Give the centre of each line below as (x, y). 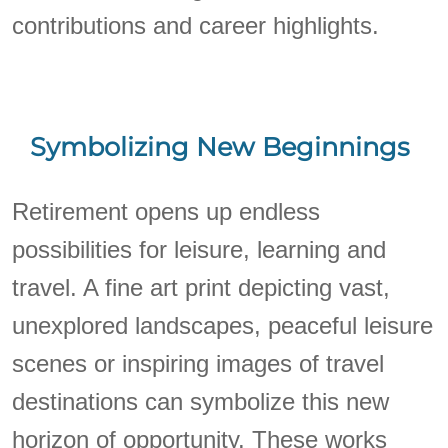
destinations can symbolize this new (201, 402)
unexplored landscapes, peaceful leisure (223, 326)
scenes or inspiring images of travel (198, 364)
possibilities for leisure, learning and (199, 250)
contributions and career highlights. (196, 25)
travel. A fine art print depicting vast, (201, 288)
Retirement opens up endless (166, 212)
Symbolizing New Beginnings (219, 146)
